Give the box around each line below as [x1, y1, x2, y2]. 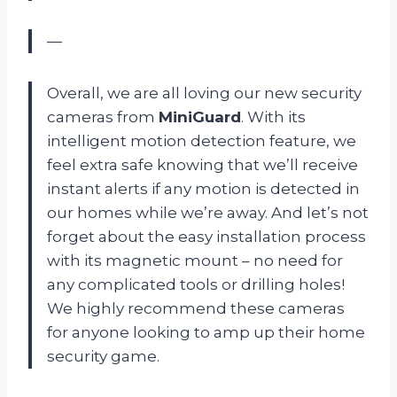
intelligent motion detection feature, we [47, 131, 356, 150]
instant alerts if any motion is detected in [47, 179, 360, 198]
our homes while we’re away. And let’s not [47, 203, 369, 222]
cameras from [47, 107, 159, 126]
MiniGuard [159, 107, 241, 126]
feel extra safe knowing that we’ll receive [47, 155, 358, 174]
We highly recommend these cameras [47, 299, 345, 317]
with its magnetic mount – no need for [47, 251, 343, 269]
